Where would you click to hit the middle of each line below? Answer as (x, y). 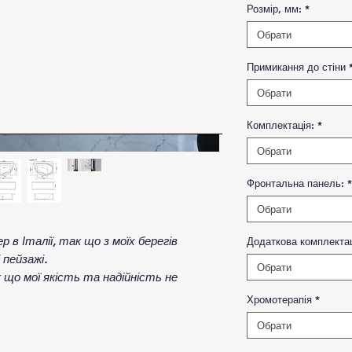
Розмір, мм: (274, 9)
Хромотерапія (279, 299)
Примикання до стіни (296, 67)
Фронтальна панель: (295, 183)
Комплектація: (280, 125)
